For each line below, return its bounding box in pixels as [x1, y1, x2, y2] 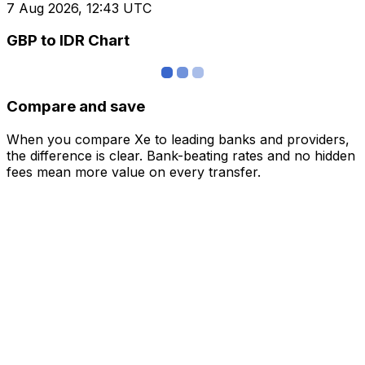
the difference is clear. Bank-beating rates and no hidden [7, 147, 355, 164]
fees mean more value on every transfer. [7, 163, 261, 180]
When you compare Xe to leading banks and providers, [7, 130, 350, 147]
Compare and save [7, 96, 145, 116]
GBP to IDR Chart [7, 31, 130, 51]
